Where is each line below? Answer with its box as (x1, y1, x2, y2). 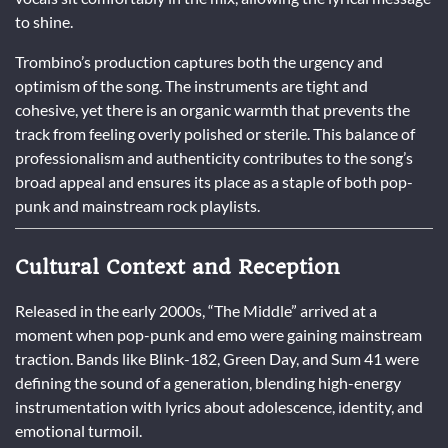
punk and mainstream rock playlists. (15, 195, 260, 215)
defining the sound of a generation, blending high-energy (15, 373, 401, 393)
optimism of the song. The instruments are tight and (15, 75, 368, 95)
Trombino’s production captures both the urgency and (15, 51, 383, 71)
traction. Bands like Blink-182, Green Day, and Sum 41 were (15, 349, 419, 369)
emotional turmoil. (15, 421, 142, 441)
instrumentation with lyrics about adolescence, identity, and (15, 397, 423, 417)
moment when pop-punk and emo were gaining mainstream (15, 325, 422, 345)
